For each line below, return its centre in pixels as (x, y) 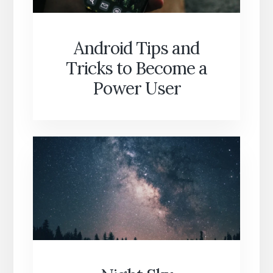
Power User (136, 88)
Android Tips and (136, 48)
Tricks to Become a (136, 68)
